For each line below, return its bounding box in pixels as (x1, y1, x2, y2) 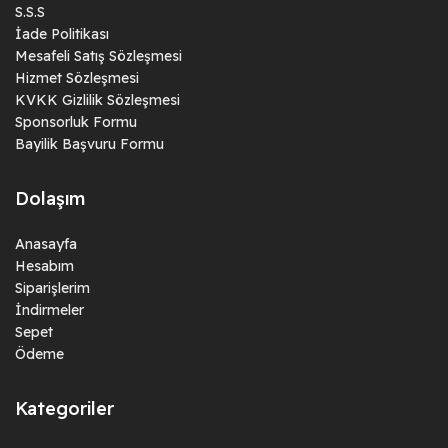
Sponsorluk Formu (15, 112, 137, 131)
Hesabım (15, 256, 74, 275)
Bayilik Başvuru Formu (15, 134, 164, 153)
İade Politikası (15, 24, 109, 43)
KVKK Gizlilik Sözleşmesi (15, 90, 180, 109)
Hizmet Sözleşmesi (15, 68, 139, 87)
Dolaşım (15, 186, 85, 210)
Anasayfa (15, 234, 77, 253)
